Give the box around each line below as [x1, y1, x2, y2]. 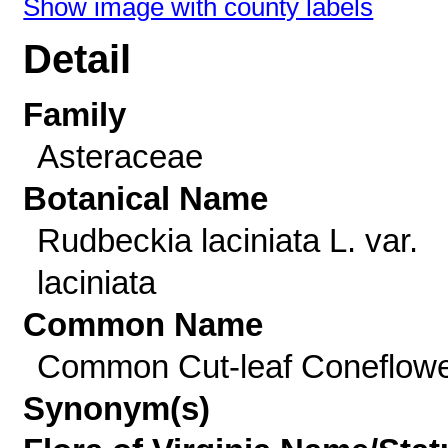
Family [23, 96, 127, 133]
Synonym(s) [23, 390, 211, 427]
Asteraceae [36, 138, 203, 175]
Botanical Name [23, 180, 269, 217]
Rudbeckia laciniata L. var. [36, 222, 418, 259]
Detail [23, 37, 132, 82]
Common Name [23, 306, 264, 343]
